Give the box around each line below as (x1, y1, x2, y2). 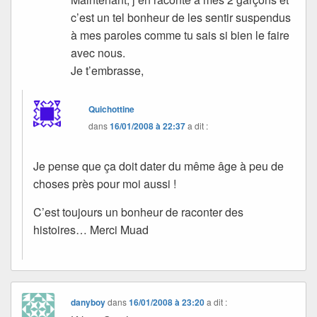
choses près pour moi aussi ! (33, 175, 176, 192)
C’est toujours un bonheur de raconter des (33, 203, 243, 220)
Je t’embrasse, (71, 62, 144, 79)
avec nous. (71, 44, 126, 61)
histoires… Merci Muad (33, 221, 149, 238)
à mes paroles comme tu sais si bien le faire (71, 26, 290, 43)
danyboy (71, 295, 106, 309)
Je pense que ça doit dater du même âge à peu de (33, 157, 284, 174)
